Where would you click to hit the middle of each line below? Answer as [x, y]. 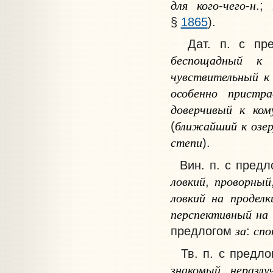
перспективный [211, 214]
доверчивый [201, 109]
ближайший [206, 126]
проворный [243, 181]
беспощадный [206, 60]
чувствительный [214, 76]
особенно [194, 93]
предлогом [203, 230]
